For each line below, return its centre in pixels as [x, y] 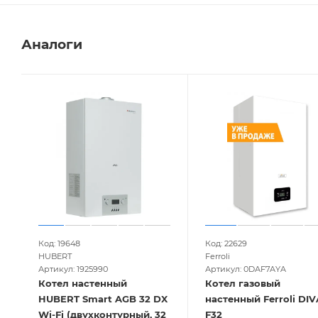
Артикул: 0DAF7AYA [245, 269]
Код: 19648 [59, 243]
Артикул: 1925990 [73, 269]
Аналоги [52, 45]
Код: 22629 [226, 243]
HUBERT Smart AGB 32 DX [103, 299]
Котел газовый [242, 283]
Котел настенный [83, 283]
